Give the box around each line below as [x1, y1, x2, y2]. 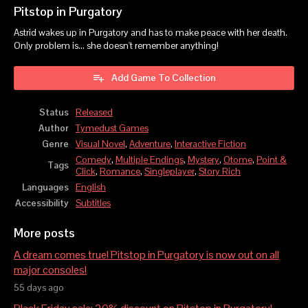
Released [76, 107, 113, 119]
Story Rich [199, 166, 241, 178]
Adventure [129, 138, 170, 151]
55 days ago [14, 282, 64, 294]
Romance [100, 166, 140, 178]
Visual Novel [76, 138, 125, 151]
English [76, 181, 106, 194]
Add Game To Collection [111, 71, 216, 85]
